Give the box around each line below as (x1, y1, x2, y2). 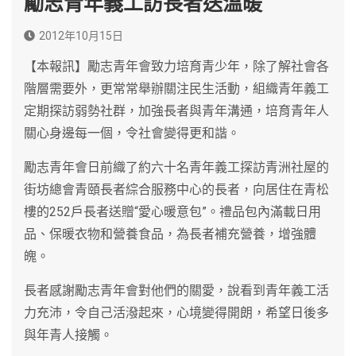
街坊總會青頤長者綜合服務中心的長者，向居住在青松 (24, 181, 329, 197)
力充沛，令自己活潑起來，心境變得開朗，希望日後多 (24, 304, 329, 320)
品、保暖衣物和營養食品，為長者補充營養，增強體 (24, 226, 316, 242)
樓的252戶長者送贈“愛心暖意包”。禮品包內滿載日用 (24, 203, 321, 219)
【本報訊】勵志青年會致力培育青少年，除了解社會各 (24, 58, 329, 74)
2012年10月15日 (39, 29, 123, 42)
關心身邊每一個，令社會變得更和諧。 (24, 125, 240, 141)
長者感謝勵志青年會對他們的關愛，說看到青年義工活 (24, 282, 329, 298)
